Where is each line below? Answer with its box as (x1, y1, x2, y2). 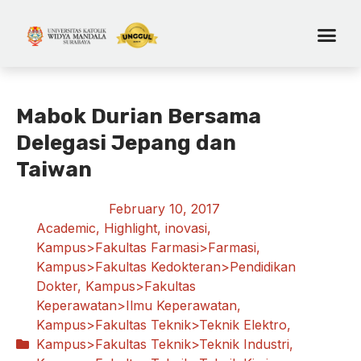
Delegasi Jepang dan (16, 130, 236, 156)
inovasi (165, 219, 207, 236)
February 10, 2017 (108, 200, 220, 217)
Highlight (104, 219, 157, 236)
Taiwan (16, 156, 92, 182)
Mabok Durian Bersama (16, 103, 261, 129)
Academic (36, 219, 96, 236)
